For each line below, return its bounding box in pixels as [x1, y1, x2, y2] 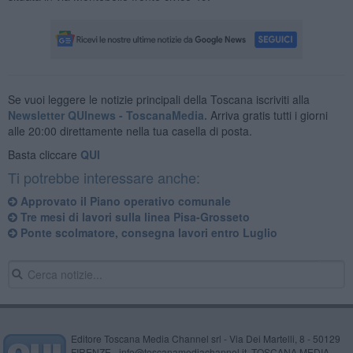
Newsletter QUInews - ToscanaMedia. [7, 106, 207, 123]
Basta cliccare [7, 146, 80, 162]
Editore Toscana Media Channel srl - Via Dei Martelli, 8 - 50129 [70, 331, 340, 345]
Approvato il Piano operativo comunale [17, 192, 231, 209]
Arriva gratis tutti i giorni [206, 106, 328, 123]
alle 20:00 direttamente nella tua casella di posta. [7, 122, 252, 139]
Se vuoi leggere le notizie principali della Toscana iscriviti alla [7, 91, 310, 107]
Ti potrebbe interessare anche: [7, 166, 200, 188]
